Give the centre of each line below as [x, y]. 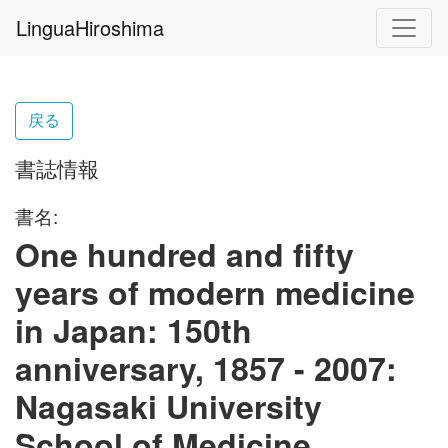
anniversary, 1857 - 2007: [206, 368]
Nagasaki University [168, 406]
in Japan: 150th [133, 330]
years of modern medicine [215, 292]
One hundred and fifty [184, 254]
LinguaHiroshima [90, 27]
